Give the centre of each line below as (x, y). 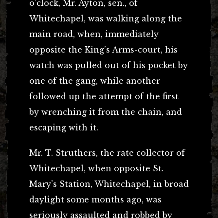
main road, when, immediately (94, 34)
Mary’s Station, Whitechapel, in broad (109, 184)
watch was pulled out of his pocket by (109, 65)
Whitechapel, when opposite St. (96, 169)
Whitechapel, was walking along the (106, 19)
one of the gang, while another (95, 81)
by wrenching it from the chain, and (106, 112)
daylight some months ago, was (95, 200)
